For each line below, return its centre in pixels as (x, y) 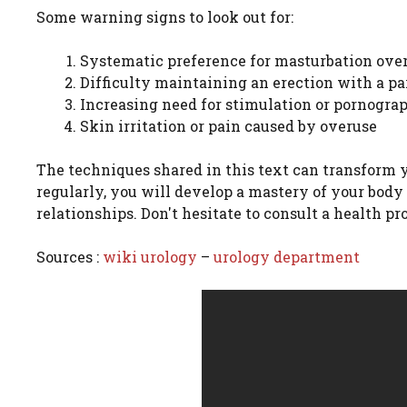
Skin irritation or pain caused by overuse (228, 126)
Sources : (69, 257)
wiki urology (150, 257)
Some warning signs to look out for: (165, 17)
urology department (287, 257)
